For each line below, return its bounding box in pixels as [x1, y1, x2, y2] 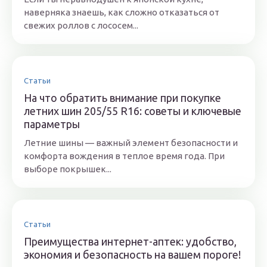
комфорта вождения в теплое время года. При [24, 151, 225, 161]
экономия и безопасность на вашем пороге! [24, 249, 241, 260]
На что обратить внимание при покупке [24, 92, 221, 104]
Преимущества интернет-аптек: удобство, [24, 235, 237, 247]
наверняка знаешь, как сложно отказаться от [24, 7, 219, 17]
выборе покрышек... [24, 164, 111, 174]
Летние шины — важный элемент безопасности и [24, 138, 238, 148]
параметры [24, 118, 80, 130]
